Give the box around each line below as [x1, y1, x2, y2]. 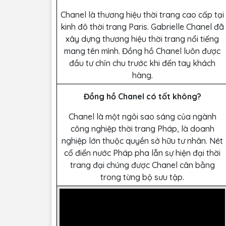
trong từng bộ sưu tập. [100, 172, 184, 183]
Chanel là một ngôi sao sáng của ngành [68, 111, 216, 122]
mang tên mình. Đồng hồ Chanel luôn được [64, 46, 220, 56]
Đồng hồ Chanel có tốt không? [83, 91, 201, 102]
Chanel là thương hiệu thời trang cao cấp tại [61, 10, 224, 20]
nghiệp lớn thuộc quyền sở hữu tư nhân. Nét [62, 136, 223, 146]
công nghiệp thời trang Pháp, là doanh [70, 124, 214, 134]
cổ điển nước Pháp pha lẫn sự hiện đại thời [64, 148, 220, 158]
